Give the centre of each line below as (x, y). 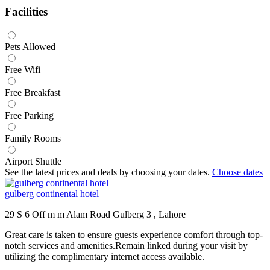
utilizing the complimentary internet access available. (105, 257)
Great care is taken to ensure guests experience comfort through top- (134, 235)
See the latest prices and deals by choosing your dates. (108, 172)
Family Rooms (33, 139)
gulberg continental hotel (52, 194)
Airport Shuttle (33, 162)
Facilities (26, 11)
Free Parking (29, 116)
